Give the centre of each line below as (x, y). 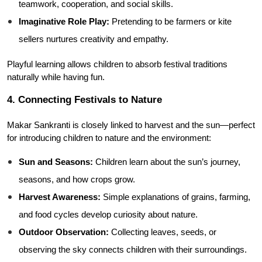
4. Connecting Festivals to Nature (85, 99)
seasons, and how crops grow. (77, 180)
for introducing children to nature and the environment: (109, 138)
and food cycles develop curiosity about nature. (108, 215)
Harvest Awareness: (60, 197)
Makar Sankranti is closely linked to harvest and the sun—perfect (131, 125)
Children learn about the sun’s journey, (167, 162)
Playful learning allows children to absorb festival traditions (117, 64)
